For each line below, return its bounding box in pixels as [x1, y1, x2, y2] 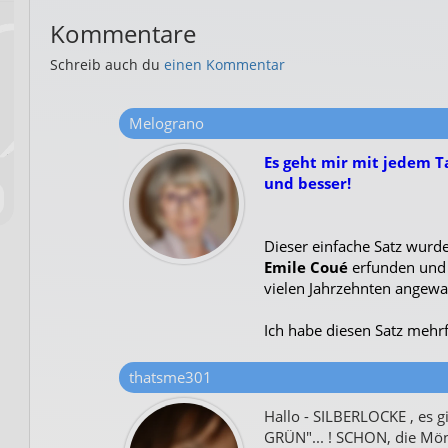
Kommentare [50, 17, 196, 50]
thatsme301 [128, 367, 212, 387]
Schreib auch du [50, 55, 164, 74]
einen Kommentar [164, 55, 285, 74]
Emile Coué [263, 257, 348, 277]
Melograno [128, 113, 204, 133]
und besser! [263, 173, 351, 193]
